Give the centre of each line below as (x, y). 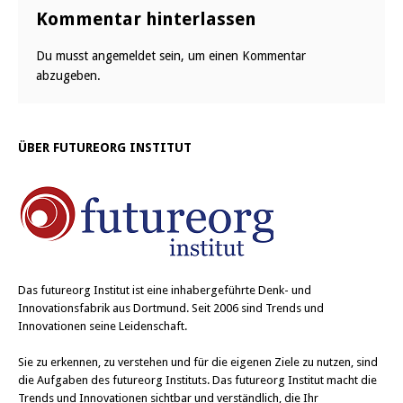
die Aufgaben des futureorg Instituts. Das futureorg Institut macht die (197, 381)
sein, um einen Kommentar (231, 56)
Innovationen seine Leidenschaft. (103, 327)
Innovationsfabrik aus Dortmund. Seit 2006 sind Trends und (171, 309)
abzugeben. (68, 76)
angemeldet (124, 56)
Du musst (64, 56)
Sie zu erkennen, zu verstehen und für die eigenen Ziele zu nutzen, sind (198, 363)
